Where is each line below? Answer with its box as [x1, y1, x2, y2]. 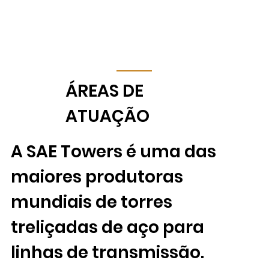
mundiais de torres [10, 190, 172, 214]
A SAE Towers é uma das [10, 140, 216, 164]
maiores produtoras [10, 165, 183, 189]
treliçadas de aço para [10, 216, 204, 240]
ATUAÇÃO [65, 104, 150, 128]
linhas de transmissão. [10, 241, 204, 265]
